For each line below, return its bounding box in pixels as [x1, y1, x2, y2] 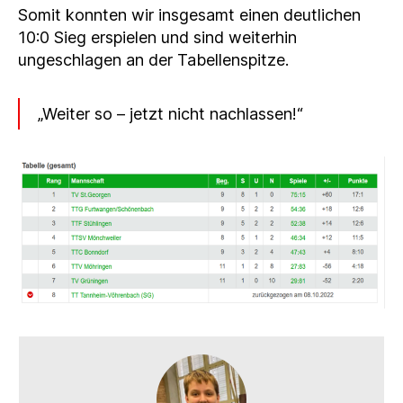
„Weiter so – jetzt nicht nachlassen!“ [38, 104, 303, 124]
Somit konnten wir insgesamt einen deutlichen [18, 5, 361, 25]
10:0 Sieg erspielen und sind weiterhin [18, 28, 297, 48]
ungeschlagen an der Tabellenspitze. [18, 50, 289, 70]
